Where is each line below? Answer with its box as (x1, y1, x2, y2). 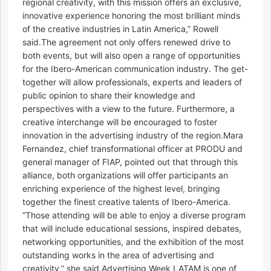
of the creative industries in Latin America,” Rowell (22, 24, 218, 34)
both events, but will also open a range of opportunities (22, 50, 240, 61)
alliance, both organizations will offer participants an (22, 170, 228, 181)
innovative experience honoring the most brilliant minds (22, 10, 240, 21)
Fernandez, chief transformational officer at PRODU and (22, 143, 243, 154)
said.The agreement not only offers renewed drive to (22, 37, 230, 48)
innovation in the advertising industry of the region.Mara (22, 130, 243, 141)
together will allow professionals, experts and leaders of (22, 77, 242, 88)
